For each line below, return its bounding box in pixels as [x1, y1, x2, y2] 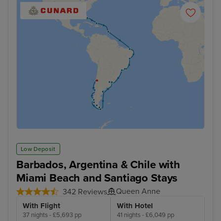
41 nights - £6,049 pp [117, 211, 174, 219]
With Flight [23, 201, 60, 210]
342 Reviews [63, 186, 107, 197]
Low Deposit [21, 145, 56, 152]
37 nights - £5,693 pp [23, 211, 81, 219]
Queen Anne [116, 186, 160, 196]
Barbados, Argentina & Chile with [16, 157, 180, 171]
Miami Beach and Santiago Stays [16, 171, 178, 184]
